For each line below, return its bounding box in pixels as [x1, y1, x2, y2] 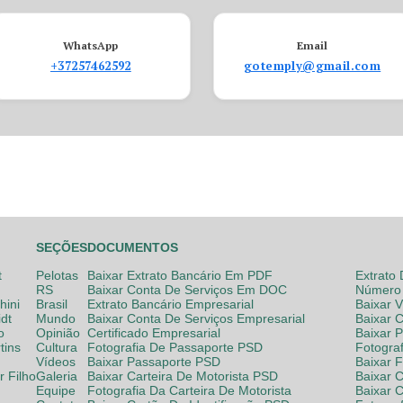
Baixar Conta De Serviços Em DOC [87, 282, 287, 297]
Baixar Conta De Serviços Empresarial [87, 311, 305, 326]
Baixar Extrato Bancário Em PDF [87, 268, 273, 282]
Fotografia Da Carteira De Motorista [87, 383, 291, 398]
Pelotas [36, 268, 78, 282]
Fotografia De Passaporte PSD [87, 340, 263, 354]
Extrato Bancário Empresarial [87, 297, 254, 311]
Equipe [36, 383, 76, 398]
